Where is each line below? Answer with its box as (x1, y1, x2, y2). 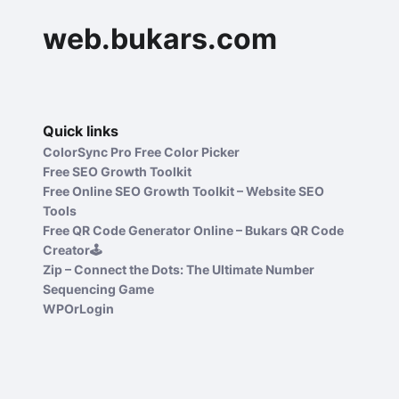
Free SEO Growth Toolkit (43, 163, 191, 179)
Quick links (43, 121, 118, 140)
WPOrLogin (43, 300, 114, 316)
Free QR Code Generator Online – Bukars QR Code (43, 222, 344, 238)
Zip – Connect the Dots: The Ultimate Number (43, 261, 314, 277)
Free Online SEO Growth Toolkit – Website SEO (43, 183, 324, 199)
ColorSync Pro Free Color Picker (43, 143, 240, 159)
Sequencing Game (43, 281, 154, 297)
